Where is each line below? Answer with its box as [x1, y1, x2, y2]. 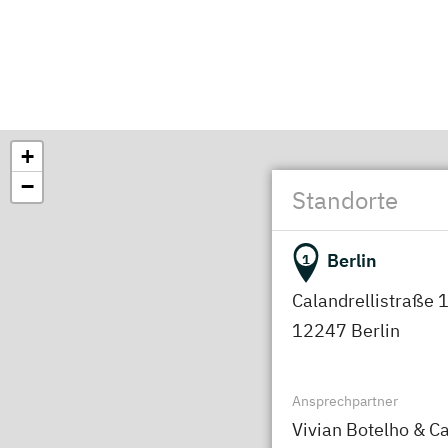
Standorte [292, 184, 398, 217]
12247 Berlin [292, 319, 400, 343]
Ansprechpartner [292, 392, 398, 411]
